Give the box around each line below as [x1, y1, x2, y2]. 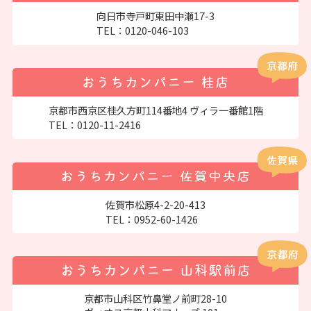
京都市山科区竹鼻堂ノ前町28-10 [84, 291, 227, 306]
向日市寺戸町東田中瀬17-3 [96, 8, 215, 24]
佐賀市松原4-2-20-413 [106, 196, 205, 212]
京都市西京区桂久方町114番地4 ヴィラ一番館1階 [48, 103, 263, 118]
